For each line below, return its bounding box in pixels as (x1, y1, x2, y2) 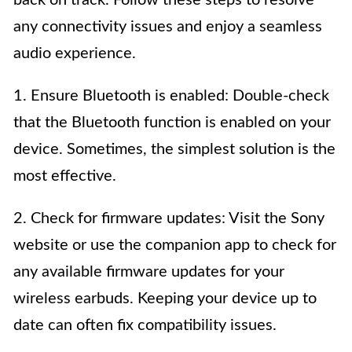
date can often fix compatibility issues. (13, 317, 277, 334)
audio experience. (13, 46, 136, 62)
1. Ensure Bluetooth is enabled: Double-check (13, 88, 329, 104)
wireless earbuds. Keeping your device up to (13, 291, 317, 307)
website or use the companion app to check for (13, 237, 336, 254)
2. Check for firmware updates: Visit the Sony (13, 211, 324, 227)
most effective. (13, 168, 116, 185)
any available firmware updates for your (13, 264, 284, 280)
